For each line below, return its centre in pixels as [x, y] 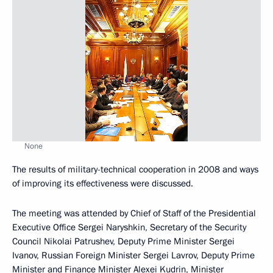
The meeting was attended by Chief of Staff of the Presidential [134, 213]
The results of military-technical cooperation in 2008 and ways [135, 169]
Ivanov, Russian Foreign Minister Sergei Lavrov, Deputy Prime [133, 255]
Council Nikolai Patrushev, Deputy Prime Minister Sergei [123, 241]
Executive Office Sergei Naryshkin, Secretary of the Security [129, 227]
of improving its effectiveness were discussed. [103, 183]
